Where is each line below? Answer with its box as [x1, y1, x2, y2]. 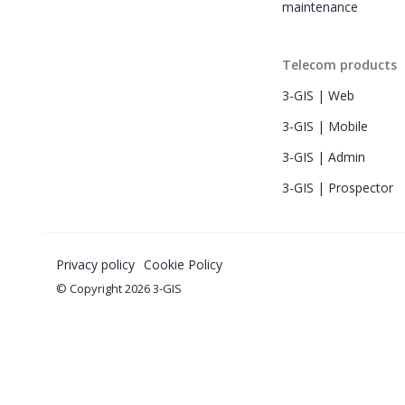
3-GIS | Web [282, 86, 354, 104]
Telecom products [282, 55, 397, 73]
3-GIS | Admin [282, 147, 365, 165]
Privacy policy [56, 255, 135, 273]
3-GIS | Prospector [282, 178, 393, 196]
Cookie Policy [144, 255, 222, 273]
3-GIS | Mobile [282, 117, 368, 135]
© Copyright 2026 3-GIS [56, 279, 182, 297]
